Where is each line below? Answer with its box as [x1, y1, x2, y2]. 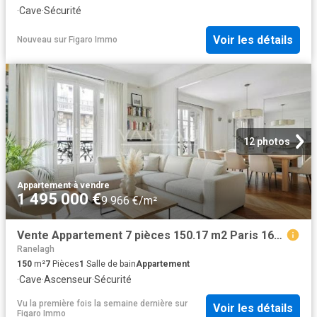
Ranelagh [17, 243, 54, 254]
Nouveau [17, 35, 52, 45]
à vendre [74, 180, 110, 191]
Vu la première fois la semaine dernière [17, 298, 173, 309]
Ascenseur [44, 273, 92, 285]
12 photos [243, 136, 290, 148]
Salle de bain [84, 258, 136, 269]
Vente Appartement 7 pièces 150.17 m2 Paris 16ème [274, 229, 282, 243]
